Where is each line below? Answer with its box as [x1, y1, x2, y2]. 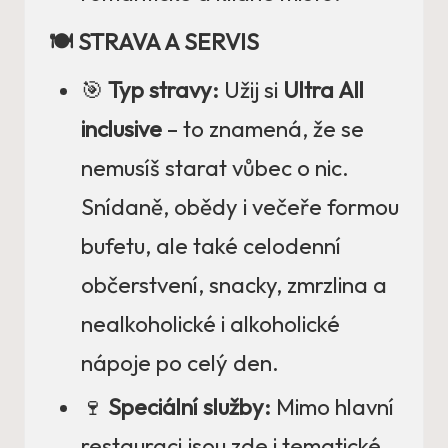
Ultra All [283, 76, 364, 105]
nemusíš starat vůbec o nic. [81, 154, 349, 183]
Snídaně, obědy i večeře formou [81, 193, 399, 222]
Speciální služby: [108, 393, 271, 422]
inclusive [81, 115, 162, 144]
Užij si [219, 76, 283, 105]
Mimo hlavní [271, 393, 394, 422]
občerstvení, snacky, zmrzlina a [81, 271, 387, 300]
